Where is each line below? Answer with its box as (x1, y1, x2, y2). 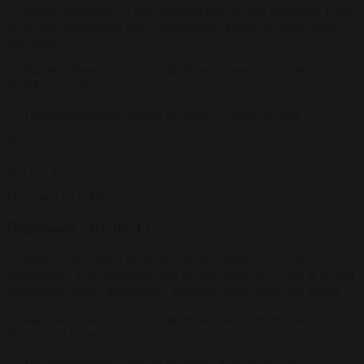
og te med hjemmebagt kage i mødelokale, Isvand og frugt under (6, 19, 336, 33)
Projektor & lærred (6, 327, 102, 342)
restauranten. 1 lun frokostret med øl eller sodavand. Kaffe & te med (6, 269, 354, 284)
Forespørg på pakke (6, 189, 108, 204)
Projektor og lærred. (6, 77, 109, 92)
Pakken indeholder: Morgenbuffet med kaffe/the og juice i (23, 254, 319, 269)
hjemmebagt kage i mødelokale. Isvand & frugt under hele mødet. (6, 284, 342, 298)
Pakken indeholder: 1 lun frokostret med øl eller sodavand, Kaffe (23, 4, 354, 19)
